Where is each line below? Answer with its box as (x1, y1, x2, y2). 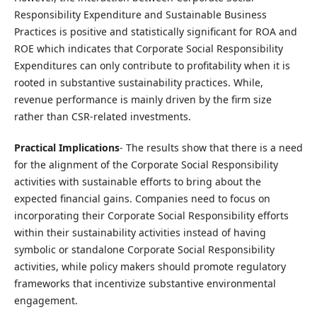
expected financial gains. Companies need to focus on (13, 192, 270, 206)
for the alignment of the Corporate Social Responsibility (13, 158, 278, 172)
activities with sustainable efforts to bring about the (13, 175, 261, 189)
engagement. (13, 294, 78, 308)
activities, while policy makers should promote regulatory (13, 260, 286, 274)
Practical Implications (13, 141, 120, 155)
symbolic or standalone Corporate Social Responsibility (13, 243, 275, 257)
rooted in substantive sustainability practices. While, (13, 76, 263, 89)
